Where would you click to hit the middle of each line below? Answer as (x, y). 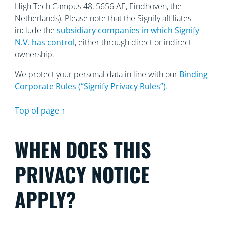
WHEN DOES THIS (83, 149)
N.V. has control (44, 42)
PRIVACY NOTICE (82, 174)
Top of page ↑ (40, 110)
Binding (193, 74)
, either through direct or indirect (133, 42)
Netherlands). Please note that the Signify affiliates (103, 18)
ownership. (34, 54)
